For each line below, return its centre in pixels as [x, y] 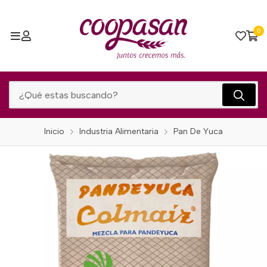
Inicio [54, 131]
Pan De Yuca [198, 131]
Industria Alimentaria [119, 131]
